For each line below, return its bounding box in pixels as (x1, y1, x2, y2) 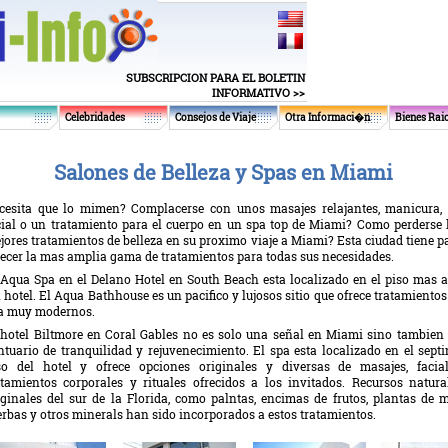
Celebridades (65, 111, 125, 124)
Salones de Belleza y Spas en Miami (54, 159, 393, 185)
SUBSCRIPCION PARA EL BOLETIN (126, 70, 305, 85)
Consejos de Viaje (175, 111, 256, 124)
